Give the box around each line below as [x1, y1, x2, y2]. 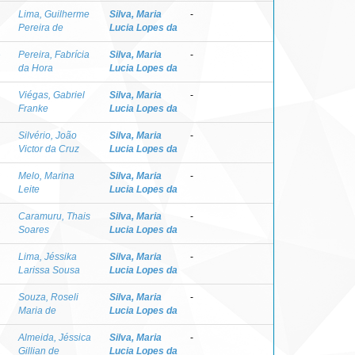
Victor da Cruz [18, 143, 79, 155]
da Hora [18, 62, 53, 74]
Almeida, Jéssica [18, 331, 91, 343]
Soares [18, 223, 49, 235]
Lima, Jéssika [18, 250, 77, 262]
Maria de [18, 304, 56, 316]
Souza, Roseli [18, 291, 78, 303]
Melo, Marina [18, 170, 74, 181]
